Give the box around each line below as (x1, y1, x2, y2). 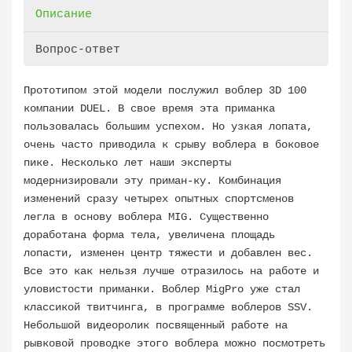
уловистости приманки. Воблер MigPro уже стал (24, 283, 300, 295)
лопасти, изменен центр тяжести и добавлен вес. (24, 247, 313, 259)
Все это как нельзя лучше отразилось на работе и (24, 265, 319, 277)
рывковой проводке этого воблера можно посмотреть (24, 337, 325, 350)
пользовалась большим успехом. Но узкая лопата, (24, 120, 313, 133)
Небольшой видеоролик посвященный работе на (24, 319, 288, 332)
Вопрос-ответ (35, 42, 120, 57)
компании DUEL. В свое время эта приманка (24, 102, 275, 115)
